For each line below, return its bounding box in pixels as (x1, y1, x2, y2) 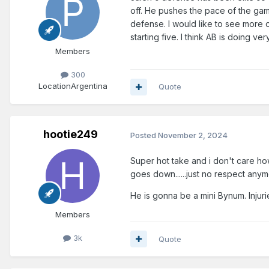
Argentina (70, 81, 107, 91)
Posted (130, 130, 158, 140)
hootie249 (43, 128, 98, 141)
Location (38, 81, 71, 91)
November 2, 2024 (158, 130, 228, 140)
